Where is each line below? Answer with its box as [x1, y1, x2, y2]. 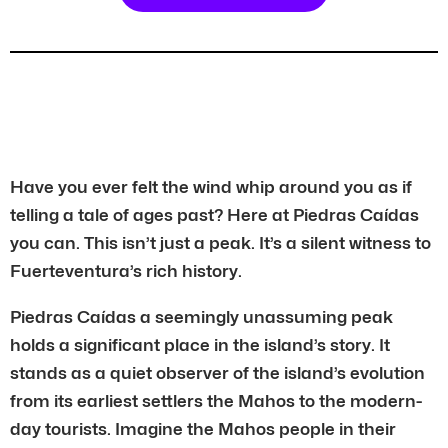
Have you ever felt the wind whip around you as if [10, 176, 412, 197]
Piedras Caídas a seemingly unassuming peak [10, 306, 393, 327]
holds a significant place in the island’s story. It [10, 334, 390, 355]
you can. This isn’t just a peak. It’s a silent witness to [10, 232, 431, 253]
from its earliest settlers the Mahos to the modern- [10, 390, 422, 411]
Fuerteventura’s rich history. [10, 260, 242, 281]
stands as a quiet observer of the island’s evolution [10, 362, 425, 383]
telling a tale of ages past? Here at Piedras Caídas [10, 204, 419, 225]
